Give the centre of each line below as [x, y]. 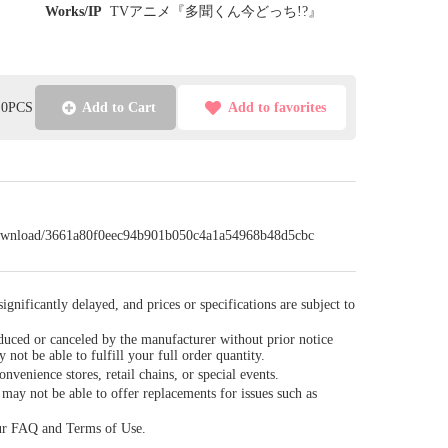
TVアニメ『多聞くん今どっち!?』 [215, 11]
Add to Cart [119, 107]
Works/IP [73, 11]
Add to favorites [276, 107]
